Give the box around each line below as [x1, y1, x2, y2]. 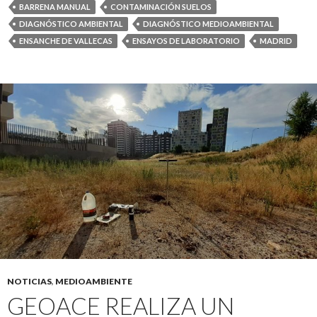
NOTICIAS [7, 276, 52, 287]
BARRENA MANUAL [19, 2, 91, 11]
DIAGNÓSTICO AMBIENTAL [19, 19, 123, 28]
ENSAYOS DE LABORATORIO [132, 36, 240, 45]
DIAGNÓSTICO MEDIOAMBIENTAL [143, 19, 274, 28]
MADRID [260, 36, 292, 45]
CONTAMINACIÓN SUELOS [110, 2, 212, 11]
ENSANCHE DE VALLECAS [19, 36, 113, 45]
